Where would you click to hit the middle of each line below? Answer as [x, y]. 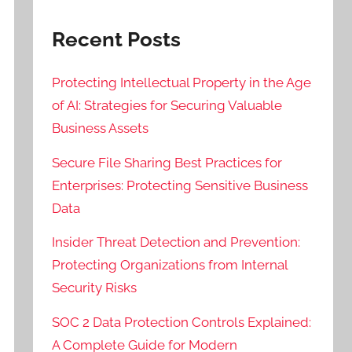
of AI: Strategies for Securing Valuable [167, 105]
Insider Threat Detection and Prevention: [176, 242]
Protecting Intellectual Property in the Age [182, 82]
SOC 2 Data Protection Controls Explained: [182, 323]
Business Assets [101, 128]
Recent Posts [117, 39]
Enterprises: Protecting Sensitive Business [180, 185]
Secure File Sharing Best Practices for [167, 162]
